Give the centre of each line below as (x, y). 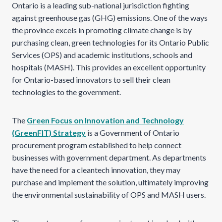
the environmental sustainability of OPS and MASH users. (109, 194)
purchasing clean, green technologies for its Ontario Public (111, 42)
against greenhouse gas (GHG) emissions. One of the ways (110, 18)
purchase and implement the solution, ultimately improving (110, 182)
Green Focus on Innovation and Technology (105, 120)
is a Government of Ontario (133, 133)
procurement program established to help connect (97, 145)
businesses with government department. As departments (109, 157)
